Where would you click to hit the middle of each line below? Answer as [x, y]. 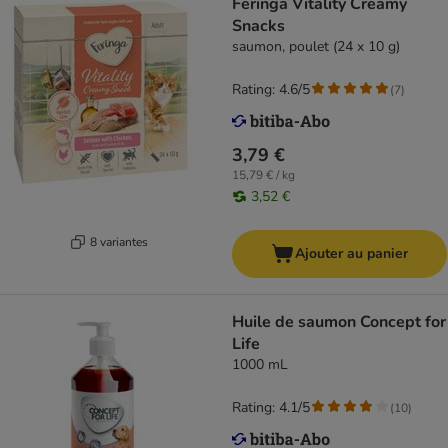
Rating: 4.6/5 [271, 90]
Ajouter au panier [351, 254]
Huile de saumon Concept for [339, 322]
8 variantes [118, 241]
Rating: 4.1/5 [271, 408]
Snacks [258, 26]
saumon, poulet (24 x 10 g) [316, 47]
